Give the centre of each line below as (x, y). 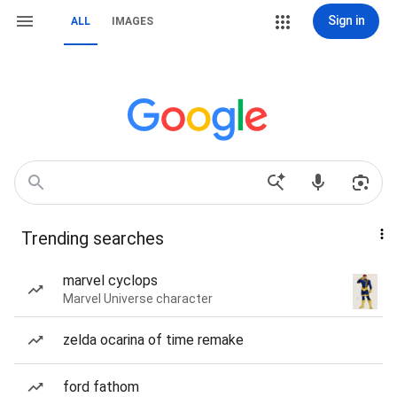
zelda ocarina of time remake (153, 340)
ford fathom (101, 387)
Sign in (346, 20)
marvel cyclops (110, 280)
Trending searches (93, 238)
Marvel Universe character (138, 299)
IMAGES (132, 21)
